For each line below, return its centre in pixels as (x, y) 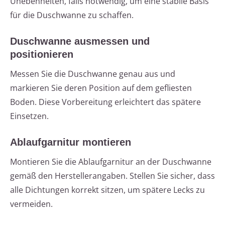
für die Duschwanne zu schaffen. (72, 15)
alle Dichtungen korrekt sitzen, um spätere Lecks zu (107, 190)
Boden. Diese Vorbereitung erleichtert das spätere (105, 102)
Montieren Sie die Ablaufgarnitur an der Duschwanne (111, 162)
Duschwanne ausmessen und (80, 41)
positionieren (42, 54)
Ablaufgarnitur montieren (71, 142)
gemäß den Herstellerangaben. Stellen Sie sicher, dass (113, 176)
